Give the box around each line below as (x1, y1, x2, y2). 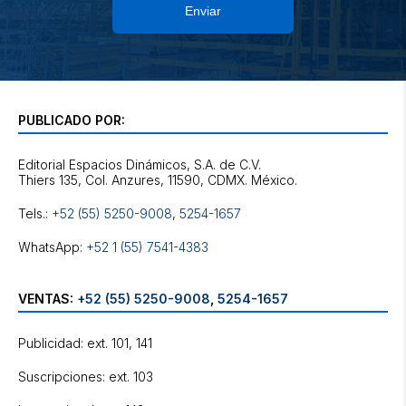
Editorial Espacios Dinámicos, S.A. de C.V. (18, 157, 261, 172)
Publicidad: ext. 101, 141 (18, 335, 152, 351)
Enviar (185, 4, 221, 18)
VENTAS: (18, 291, 77, 306)
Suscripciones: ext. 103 (18, 369, 153, 384)
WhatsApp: (18, 239, 86, 255)
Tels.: (18, 206, 52, 221)
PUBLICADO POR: (18, 112, 125, 128)
